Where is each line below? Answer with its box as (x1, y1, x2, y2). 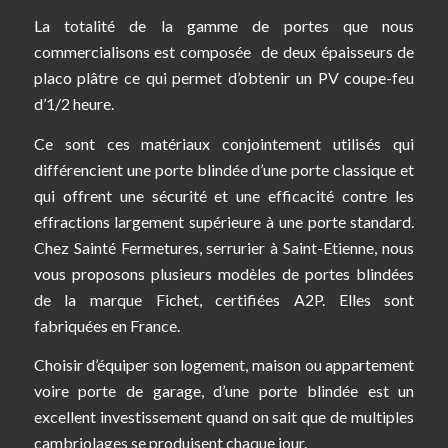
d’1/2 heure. (33, 94, 114, 114)
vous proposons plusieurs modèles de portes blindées (33, 263, 415, 283)
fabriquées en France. (33, 315, 180, 335)
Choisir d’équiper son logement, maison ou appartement (33, 355, 415, 375)
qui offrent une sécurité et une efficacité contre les (33, 185, 415, 205)
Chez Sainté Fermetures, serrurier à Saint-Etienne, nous (33, 237, 415, 257)
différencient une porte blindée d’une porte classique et (33, 159, 415, 179)
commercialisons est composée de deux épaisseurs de (33, 42, 415, 62)
